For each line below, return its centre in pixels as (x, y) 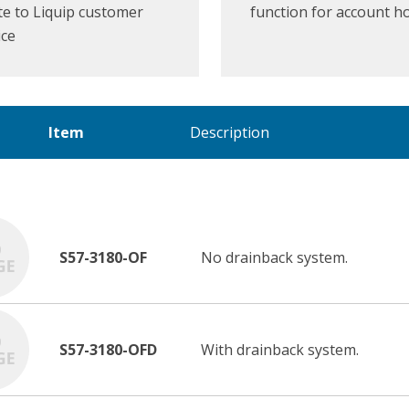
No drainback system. (274, 258)
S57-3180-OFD (108, 350)
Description (230, 133)
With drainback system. (280, 350)
